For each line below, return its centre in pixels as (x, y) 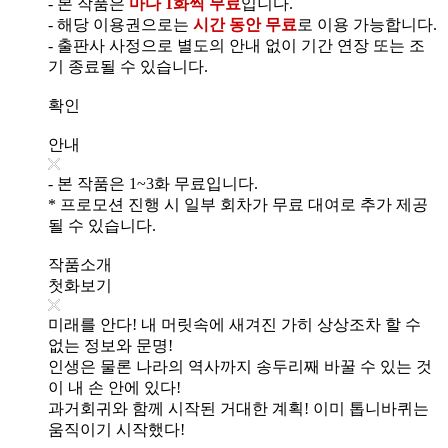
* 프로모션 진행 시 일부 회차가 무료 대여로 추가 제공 (238, 204)
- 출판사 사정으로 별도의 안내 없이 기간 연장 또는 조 (236, 45)
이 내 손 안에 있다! (114, 387)
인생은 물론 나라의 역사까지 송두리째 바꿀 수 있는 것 (240, 366)
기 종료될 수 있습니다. (128, 66)
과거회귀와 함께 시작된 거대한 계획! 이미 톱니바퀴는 (238, 408)
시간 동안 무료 (245, 24)
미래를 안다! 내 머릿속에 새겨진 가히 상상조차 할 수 (234, 324)
